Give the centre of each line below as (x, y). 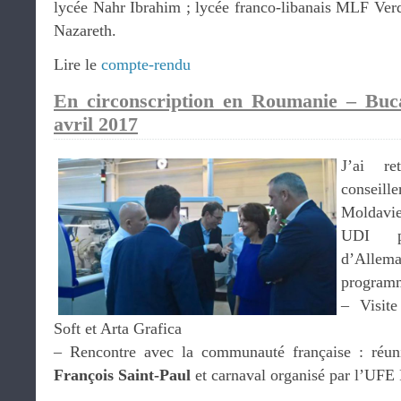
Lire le (77, 64)
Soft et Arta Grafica (118, 328)
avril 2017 (96, 124)
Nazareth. (85, 30)
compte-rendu (146, 64)
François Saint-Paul (122, 375)
